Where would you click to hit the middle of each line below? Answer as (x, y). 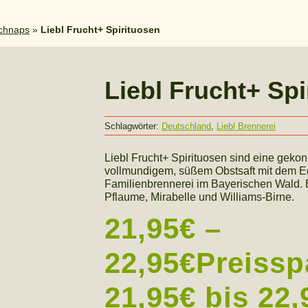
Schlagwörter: (133, 126)
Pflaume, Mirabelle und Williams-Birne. (199, 197)
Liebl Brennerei (246, 126)
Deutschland (186, 126)
